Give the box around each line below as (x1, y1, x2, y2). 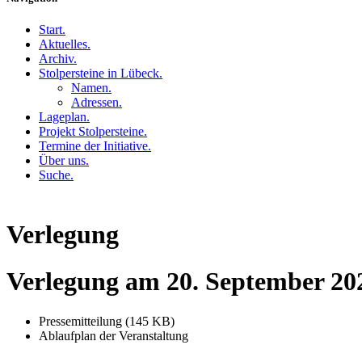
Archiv (39, 52, 74, 66)
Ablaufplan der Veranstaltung (39, 328, 188, 343)
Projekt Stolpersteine (39, 124, 144, 139)
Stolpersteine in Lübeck (39, 66, 159, 81)
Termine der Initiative (39, 139, 148, 154)
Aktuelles (39, 37, 87, 52)
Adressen (71, 95, 119, 110)
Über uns (39, 154, 86, 168)
